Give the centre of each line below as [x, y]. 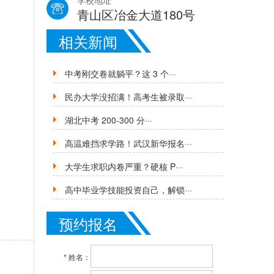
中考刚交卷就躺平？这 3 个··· [120, 73]
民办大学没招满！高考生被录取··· [128, 97]
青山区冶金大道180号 [136, 14]
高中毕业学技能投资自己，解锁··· [128, 190]
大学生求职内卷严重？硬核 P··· [124, 166]
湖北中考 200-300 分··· [109, 120]
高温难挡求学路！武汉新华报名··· [128, 143]
